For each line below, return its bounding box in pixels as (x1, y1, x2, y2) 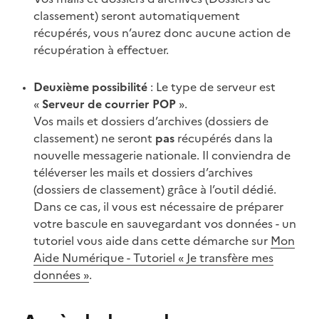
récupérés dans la (174, 129, 273, 147)
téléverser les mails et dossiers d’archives (33, 163, 253, 181)
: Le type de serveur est (147, 78, 276, 95)
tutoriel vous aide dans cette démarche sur (33, 231, 271, 249)
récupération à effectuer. (33, 41, 169, 58)
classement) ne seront (33, 129, 155, 147)
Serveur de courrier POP (42, 95, 176, 113)
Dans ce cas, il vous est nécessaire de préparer (33, 197, 283, 215)
